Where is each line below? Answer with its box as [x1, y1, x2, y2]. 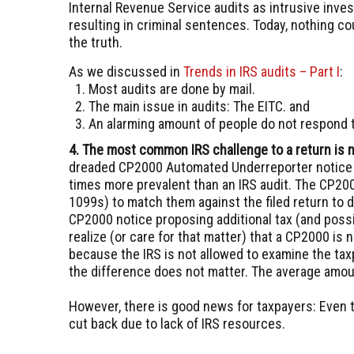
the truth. [69, 34, 122, 51]
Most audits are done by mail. [88, 81, 255, 97]
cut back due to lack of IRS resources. [69, 315, 292, 332]
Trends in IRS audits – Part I [183, 63, 340, 80]
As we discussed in [69, 63, 183, 80]
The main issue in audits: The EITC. [88, 98, 286, 115]
